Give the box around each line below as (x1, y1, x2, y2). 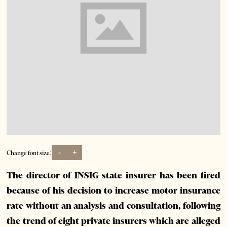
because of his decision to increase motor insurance (7, 185, 220, 197)
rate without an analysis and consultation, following (7, 200, 220, 212)
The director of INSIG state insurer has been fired (7, 170, 220, 181)
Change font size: (7, 148, 52, 157)
